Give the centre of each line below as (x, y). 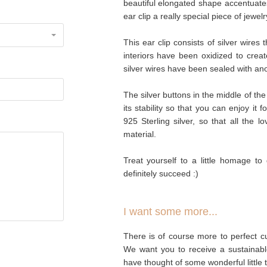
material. (139, 134)
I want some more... (170, 212)
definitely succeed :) (161, 173)
